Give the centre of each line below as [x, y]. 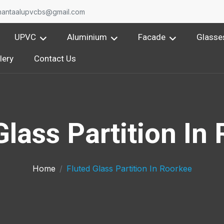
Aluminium [87, 37]
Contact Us [55, 58]
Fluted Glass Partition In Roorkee [129, 168]
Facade [152, 37]
